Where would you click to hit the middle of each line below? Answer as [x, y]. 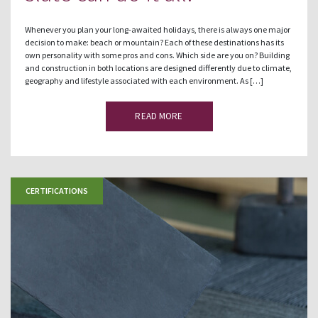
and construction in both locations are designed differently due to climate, [158, 67]
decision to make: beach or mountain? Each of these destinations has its [154, 42]
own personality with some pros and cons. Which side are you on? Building [157, 55]
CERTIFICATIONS [57, 190]
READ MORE [159, 116]
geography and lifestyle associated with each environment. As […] [144, 80]
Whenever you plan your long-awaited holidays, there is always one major [158, 29]
